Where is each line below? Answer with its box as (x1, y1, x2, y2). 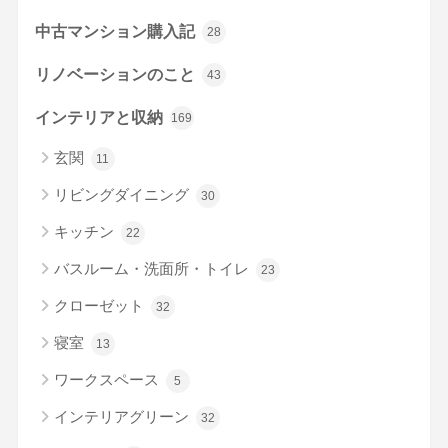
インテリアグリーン (53, 407, 193, 425)
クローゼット (53, 296, 148, 314)
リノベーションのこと (34, 64, 199, 83)
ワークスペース (53, 370, 163, 388)
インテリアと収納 (34, 107, 167, 126)
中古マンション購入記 (34, 21, 199, 40)
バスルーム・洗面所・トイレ (53, 259, 253, 277)
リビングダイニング (53, 185, 193, 203)
